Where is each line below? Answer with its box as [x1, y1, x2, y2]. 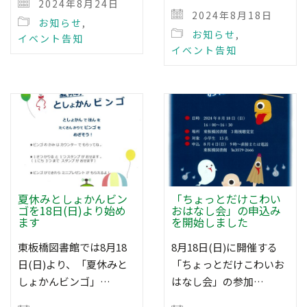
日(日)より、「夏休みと [18, 256, 127, 271]
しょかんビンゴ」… [18, 273, 110, 288]
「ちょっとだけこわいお [171, 256, 284, 271]
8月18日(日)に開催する [171, 239, 278, 254]
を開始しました [171, 213, 248, 230]
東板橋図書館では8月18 [18, 239, 127, 254]
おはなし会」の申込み [171, 201, 281, 219]
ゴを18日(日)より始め [18, 201, 126, 219]
